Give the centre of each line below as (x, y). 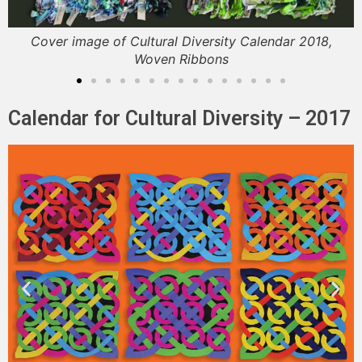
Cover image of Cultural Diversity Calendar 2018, (181, 41)
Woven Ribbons (181, 59)
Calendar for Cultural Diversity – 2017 (179, 118)
